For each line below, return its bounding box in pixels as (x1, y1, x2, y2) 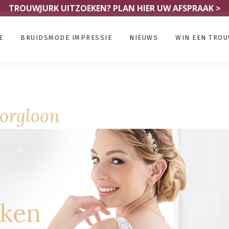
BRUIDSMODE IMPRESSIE (20, 34, 112, 41)
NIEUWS (129, 34, 158, 41)
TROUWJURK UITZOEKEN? (8, 3, 113, 14)
